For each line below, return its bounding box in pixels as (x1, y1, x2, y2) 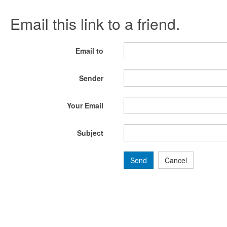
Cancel (165, 155, 187, 165)
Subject (77, 128, 103, 138)
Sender (79, 73, 103, 83)
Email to (75, 46, 103, 56)
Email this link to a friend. (10, 13, 180, 34)
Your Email (67, 100, 103, 110)
